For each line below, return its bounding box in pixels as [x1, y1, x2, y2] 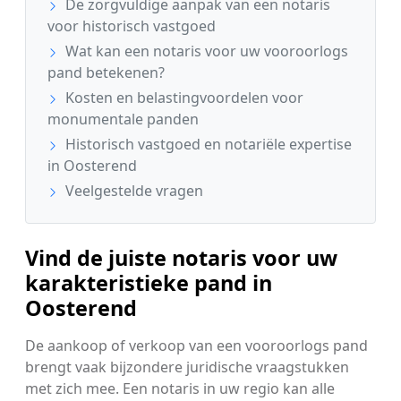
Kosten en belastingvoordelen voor [62, 88, 303, 108]
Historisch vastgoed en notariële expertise [62, 134, 352, 155]
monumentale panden [47, 109, 199, 130]
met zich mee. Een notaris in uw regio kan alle [25, 379, 335, 399]
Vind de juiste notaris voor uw [25, 243, 337, 273]
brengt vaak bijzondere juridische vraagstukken [25, 357, 349, 378]
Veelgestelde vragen [62, 181, 203, 201]
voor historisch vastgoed [47, 16, 216, 37]
